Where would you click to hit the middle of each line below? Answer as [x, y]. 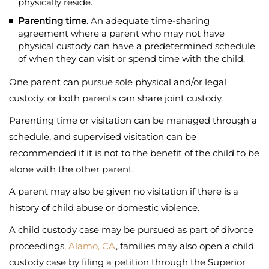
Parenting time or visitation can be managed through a [133, 120]
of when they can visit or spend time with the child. [131, 58]
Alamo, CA [92, 246]
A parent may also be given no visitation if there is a [124, 191]
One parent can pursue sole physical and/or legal [118, 82]
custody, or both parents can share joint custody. [116, 98]
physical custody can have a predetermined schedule [137, 46]
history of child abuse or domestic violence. [104, 207]
